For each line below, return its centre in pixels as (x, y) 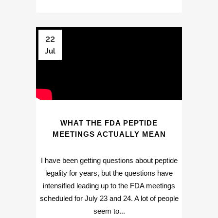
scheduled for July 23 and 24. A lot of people (109, 199)
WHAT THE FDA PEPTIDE (109, 123)
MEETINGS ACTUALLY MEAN (109, 134)
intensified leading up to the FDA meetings (109, 186)
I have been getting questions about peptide (109, 161)
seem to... (109, 211)
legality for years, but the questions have (109, 173)
